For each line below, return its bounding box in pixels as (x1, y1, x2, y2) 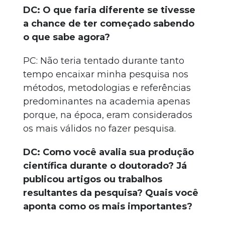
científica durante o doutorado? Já (23, 160, 187, 171)
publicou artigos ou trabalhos (23, 174, 162, 185)
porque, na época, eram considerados (23, 109, 192, 121)
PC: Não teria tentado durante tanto (23, 55, 184, 66)
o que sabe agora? (23, 32, 110, 43)
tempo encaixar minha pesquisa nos (23, 69, 188, 80)
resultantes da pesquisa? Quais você (23, 187, 198, 198)
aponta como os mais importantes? (23, 201, 192, 212)
